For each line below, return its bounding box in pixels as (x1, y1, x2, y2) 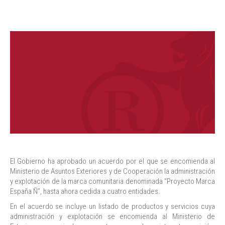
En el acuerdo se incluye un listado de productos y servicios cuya (10, 202, 215, 211)
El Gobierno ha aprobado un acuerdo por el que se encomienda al (10, 157, 215, 166)
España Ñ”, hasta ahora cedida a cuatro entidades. (10, 187, 160, 196)
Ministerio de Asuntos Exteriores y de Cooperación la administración (10, 167, 215, 176)
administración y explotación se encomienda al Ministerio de (10, 212, 215, 221)
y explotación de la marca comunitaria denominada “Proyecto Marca (10, 177, 215, 186)
